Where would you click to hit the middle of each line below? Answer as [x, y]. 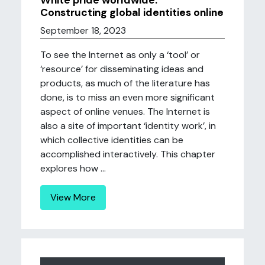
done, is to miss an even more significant [127, 97]
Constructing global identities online [132, 12]
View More [73, 197]
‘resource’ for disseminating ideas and [122, 69]
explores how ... [73, 168]
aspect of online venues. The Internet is [125, 112]
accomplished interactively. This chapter [128, 154]
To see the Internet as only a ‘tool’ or [120, 55]
